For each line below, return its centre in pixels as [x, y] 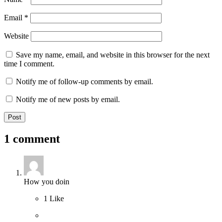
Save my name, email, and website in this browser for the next [113, 55]
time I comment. [29, 64]
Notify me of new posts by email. [68, 100]
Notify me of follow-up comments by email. [84, 82]
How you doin [47, 182]
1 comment [32, 139]
